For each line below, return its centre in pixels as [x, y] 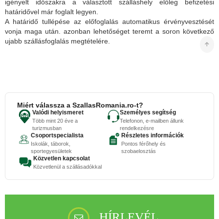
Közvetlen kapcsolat [62, 158]
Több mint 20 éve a [55, 120]
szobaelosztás [138, 151]
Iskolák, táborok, [50, 143]
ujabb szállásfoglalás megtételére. [57, 41]
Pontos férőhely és [143, 143]
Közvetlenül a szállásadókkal [68, 166]
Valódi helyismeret [58, 112]
